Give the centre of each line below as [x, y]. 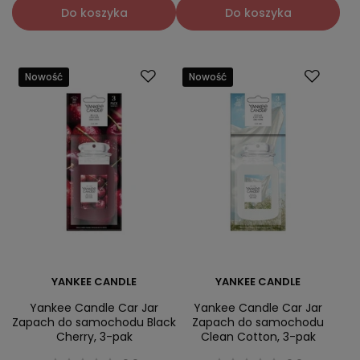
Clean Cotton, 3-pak [258, 337]
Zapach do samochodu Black [94, 323]
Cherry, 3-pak [94, 337]
